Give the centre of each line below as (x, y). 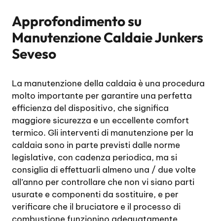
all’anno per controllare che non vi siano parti (103, 182)
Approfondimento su (77, 21)
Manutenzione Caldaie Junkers (108, 37)
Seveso (34, 54)
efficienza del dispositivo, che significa (90, 108)
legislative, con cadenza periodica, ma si (94, 157)
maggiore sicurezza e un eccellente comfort (100, 120)
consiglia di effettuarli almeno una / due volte (104, 170)
